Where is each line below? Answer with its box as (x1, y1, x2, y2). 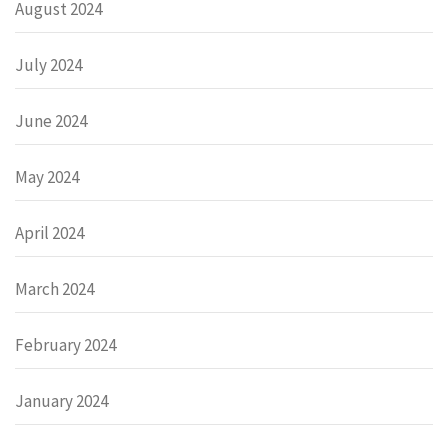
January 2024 (15, 389, 108, 412)
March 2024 (15, 277, 94, 300)
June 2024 (15, 109, 87, 132)
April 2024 (15, 221, 84, 244)
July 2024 (15, 53, 82, 76)
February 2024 (15, 333, 116, 356)
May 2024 (15, 165, 79, 188)
